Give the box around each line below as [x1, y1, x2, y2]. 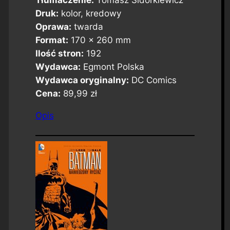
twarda [71, 22, 103, 32]
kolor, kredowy [58, 8, 121, 19]
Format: [35, 35, 68, 46]
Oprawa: [35, 22, 71, 32]
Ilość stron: [35, 48, 84, 59]
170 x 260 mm [68, 35, 131, 46]
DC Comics [128, 75, 177, 86]
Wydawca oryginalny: [35, 75, 129, 86]
